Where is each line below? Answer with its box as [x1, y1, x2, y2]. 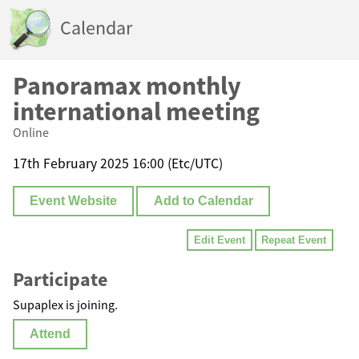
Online [13, 124, 49, 140]
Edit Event [194, 234, 246, 247]
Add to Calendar [153, 194, 253, 208]
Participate [13, 267, 107, 292]
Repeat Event [261, 234, 327, 247]
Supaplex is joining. [13, 296, 118, 313]
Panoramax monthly [13, 70, 241, 102]
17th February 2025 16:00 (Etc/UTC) [13, 154, 223, 172]
